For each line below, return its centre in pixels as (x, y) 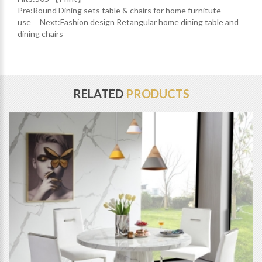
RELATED (99, 94)
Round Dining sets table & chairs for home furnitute (127, 11)
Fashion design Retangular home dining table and (149, 22)
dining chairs (40, 34)
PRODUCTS (157, 94)
